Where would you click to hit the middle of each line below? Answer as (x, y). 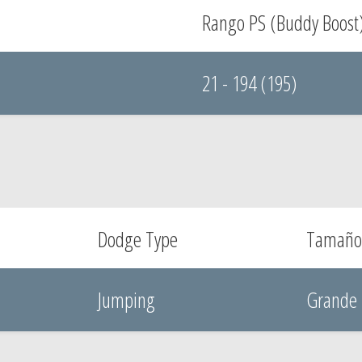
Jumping (126, 300)
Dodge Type (137, 239)
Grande (332, 300)
